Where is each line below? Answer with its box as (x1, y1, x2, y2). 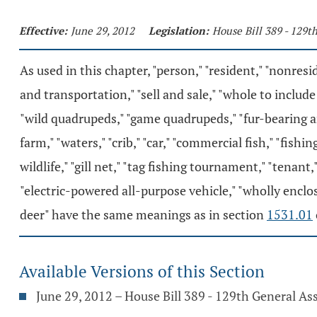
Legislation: (149, 23, 209, 38)
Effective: (19, 23, 67, 38)
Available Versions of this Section (19, 260, 265, 282)
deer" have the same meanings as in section (20, 206, 267, 223)
